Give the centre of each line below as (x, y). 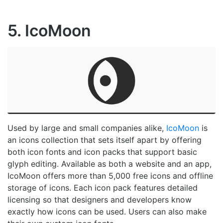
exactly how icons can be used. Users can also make (107, 212)
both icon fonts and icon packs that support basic (102, 152)
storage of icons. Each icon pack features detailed (103, 188)
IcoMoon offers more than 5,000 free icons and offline (110, 176)
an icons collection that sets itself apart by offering (105, 140)
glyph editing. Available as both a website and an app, (110, 164)
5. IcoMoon (49, 31)
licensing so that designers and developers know (100, 200)
